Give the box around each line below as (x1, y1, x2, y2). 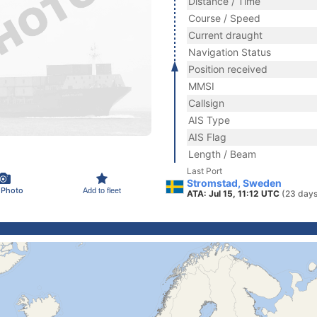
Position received (188, 63, 267, 75)
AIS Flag (188, 131, 226, 143)
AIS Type (188, 114, 230, 126)
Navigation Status (188, 46, 271, 58)
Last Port (187, 166, 222, 176)
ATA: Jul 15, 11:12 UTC (187, 188, 282, 199)
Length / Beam (188, 148, 256, 160)
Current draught (188, 29, 263, 41)
